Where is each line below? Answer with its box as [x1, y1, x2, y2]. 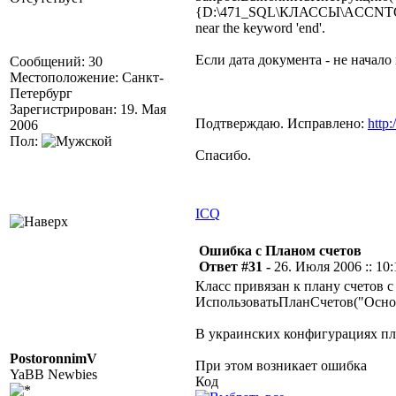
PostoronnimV [10, 351, 97, 366]
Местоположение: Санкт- [10, 70, 164, 85]
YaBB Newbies [10, 367, 97, 382]
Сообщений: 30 [10, 54, 103, 69]
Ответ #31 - [199, 259, 274, 274]
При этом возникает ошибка [195, 358, 367, 373]
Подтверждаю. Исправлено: [195, 116, 368, 131]
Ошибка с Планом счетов [199, 243, 362, 258]
